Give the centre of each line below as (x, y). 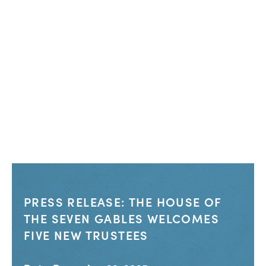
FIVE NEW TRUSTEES (86, 235)
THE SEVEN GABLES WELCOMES (121, 218)
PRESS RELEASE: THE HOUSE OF (123, 202)
